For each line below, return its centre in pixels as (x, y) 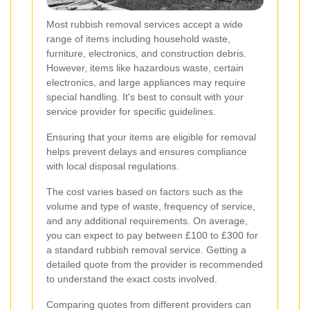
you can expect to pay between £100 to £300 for (152, 235)
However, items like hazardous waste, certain (145, 67)
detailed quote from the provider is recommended (155, 264)
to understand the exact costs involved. (132, 279)
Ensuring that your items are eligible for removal (151, 137)
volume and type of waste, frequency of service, (151, 206)
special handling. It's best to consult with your (145, 97)
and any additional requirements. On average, (147, 220)
